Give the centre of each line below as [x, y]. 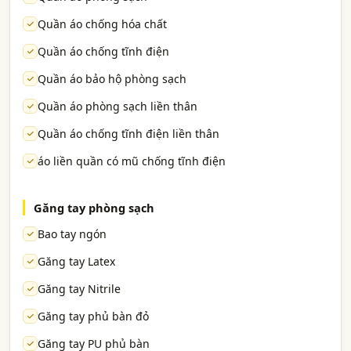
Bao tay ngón [72, 234]
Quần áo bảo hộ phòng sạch [112, 79]
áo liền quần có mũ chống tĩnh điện [132, 161]
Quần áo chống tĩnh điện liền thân [128, 134]
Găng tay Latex [76, 261]
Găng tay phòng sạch [94, 208]
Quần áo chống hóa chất [102, 24]
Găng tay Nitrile [79, 289]
